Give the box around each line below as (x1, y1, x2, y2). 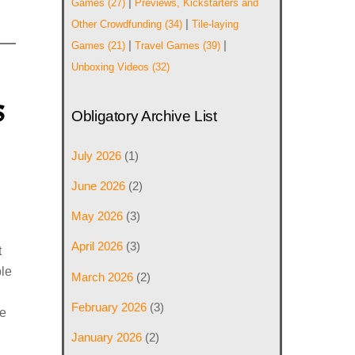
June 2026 (71, 179, 126, 193)
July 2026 (71, 148, 122, 162)
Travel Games (135, 40, 200, 52)
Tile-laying (192, 18, 239, 31)
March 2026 (71, 269, 134, 284)
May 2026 (71, 209, 124, 223)
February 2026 (71, 300, 147, 314)
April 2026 (71, 239, 124, 254)
